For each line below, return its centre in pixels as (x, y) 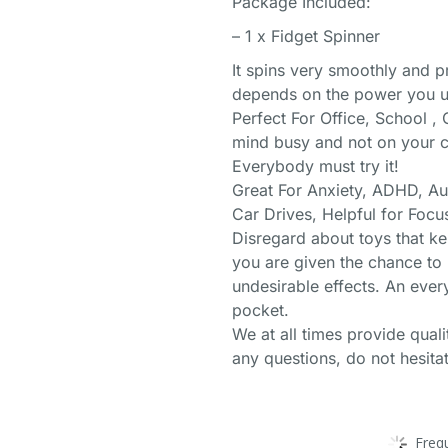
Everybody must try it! (315, 166)
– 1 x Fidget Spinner (306, 36)
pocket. (260, 310)
